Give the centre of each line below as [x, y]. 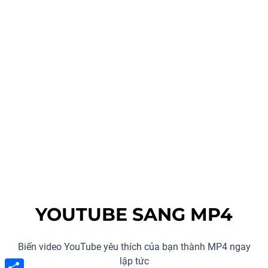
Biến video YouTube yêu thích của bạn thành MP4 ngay [134, 247]
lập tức [134, 261]
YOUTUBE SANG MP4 [134, 214]
